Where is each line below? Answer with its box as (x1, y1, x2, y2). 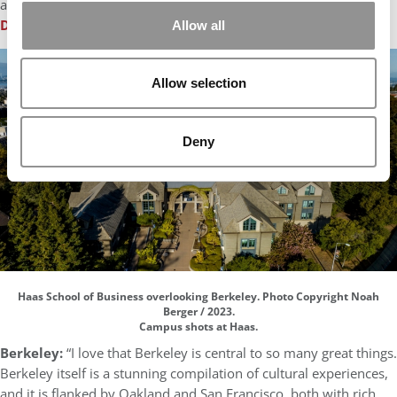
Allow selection (151, 75, 246, 90)
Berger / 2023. (162, 304, 235, 318)
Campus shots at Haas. (139, 319, 258, 333)
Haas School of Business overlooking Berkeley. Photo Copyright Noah (18, 289, 379, 303)
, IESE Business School (105, 15, 246, 35)
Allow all (172, 17, 225, 33)
